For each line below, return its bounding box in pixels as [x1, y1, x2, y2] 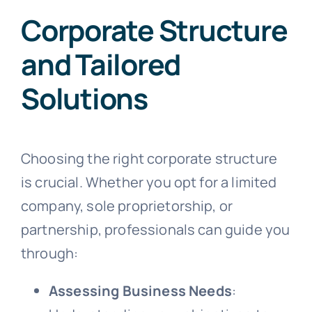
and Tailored [20, 44, 181, 84]
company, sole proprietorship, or [20, 196, 233, 216]
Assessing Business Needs [48, 281, 232, 301]
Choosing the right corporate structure [20, 149, 278, 169]
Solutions [20, 78, 148, 118]
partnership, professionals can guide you [20, 220, 290, 240]
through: [20, 244, 79, 263]
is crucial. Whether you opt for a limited [20, 173, 277, 192]
